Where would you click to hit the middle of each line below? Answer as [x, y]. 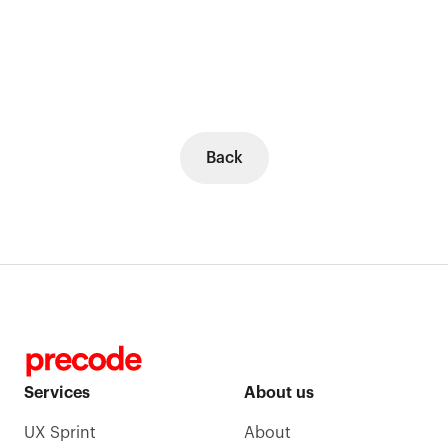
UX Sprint [60, 433]
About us [279, 393]
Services [57, 393]
